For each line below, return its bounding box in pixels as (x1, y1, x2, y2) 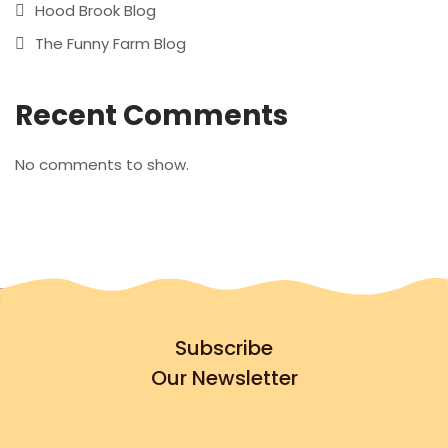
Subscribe (175, 334, 273, 362)
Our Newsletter (150, 364, 298, 392)
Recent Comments (15, 96, 288, 135)
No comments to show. (15, 154, 189, 175)
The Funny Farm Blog (35, 33, 186, 54)
